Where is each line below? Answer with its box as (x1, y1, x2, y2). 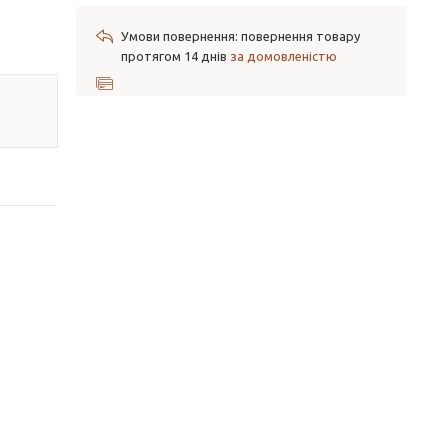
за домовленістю (230, 49, 337, 63)
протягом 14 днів (121, 49, 230, 63)
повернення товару (241, 29, 360, 43)
